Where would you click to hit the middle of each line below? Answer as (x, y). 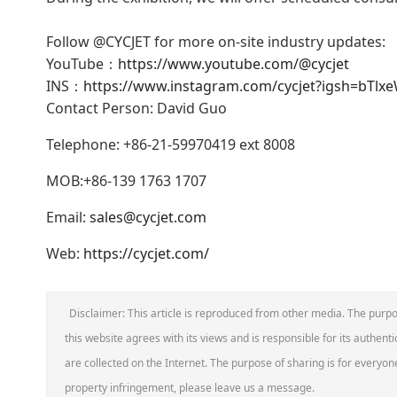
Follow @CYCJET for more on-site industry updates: (216, 42)
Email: (68, 218)
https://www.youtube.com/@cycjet (234, 64)
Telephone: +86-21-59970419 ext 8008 (171, 145)
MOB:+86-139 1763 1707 (126, 181)
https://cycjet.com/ (146, 254)
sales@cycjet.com (148, 218)
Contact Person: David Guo (136, 109)
